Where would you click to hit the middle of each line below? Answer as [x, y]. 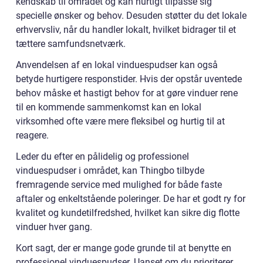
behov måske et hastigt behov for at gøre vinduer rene [127, 93]
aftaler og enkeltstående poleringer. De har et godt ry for [131, 198]
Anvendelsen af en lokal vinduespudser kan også [117, 65]
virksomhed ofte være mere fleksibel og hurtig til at [120, 121]
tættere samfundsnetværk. [71, 43]
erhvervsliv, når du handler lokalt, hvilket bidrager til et [126, 29]
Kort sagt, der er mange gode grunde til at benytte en [124, 248]
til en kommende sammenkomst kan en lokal [109, 107]
